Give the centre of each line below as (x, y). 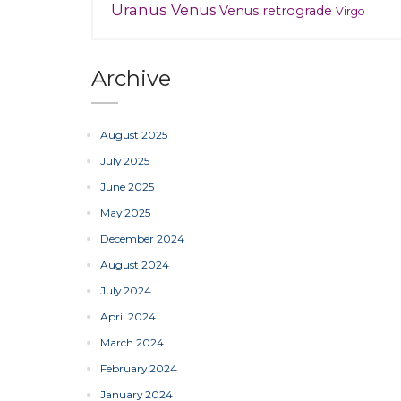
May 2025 (125, 213)
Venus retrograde (276, 11)
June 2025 (127, 187)
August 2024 (135, 264)
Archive (131, 78)
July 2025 (125, 161)
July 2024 (126, 290)
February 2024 (139, 368)
